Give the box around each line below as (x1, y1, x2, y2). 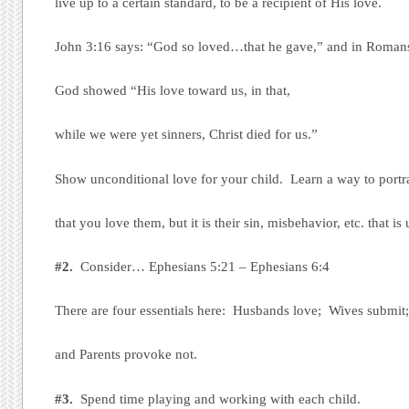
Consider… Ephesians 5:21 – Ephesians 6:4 (73, 259, 330, 274)
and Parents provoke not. (55, 347, 198, 362)
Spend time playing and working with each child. (73, 391, 362, 406)
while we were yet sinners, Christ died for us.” (55, 127, 319, 142)
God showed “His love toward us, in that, (55, 83, 291, 99)
